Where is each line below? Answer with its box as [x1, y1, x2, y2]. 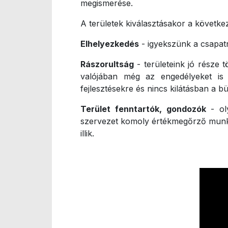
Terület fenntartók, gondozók [80, 103, 206, 114]
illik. [80, 128, 94, 138]
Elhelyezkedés [80, 38, 139, 49]
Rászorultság [80, 59, 134, 69]
